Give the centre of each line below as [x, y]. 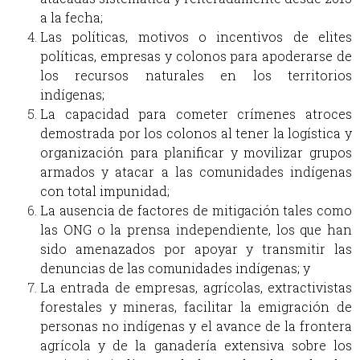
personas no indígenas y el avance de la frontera [196, 326]
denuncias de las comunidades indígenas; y [175, 268]
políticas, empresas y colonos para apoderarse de [196, 56]
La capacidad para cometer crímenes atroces [196, 114]
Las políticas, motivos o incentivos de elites [196, 37]
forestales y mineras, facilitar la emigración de [196, 307]
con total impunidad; [106, 191]
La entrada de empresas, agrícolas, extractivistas [196, 288]
